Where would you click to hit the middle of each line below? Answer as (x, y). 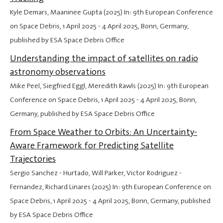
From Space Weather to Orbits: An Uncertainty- (104, 132)
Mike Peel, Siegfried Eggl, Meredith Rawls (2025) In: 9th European (109, 86)
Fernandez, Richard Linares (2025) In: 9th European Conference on (111, 187)
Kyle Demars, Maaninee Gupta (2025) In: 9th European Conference (111, 12)
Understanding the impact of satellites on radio (104, 58)
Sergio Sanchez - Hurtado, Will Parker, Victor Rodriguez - (96, 173)
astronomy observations (58, 72)
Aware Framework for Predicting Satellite (92, 146)
